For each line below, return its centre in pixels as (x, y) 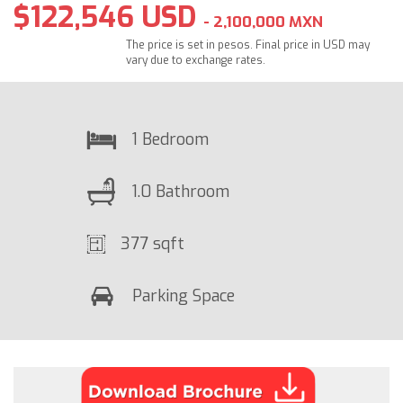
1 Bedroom (170, 139)
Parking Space (184, 296)
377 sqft (152, 243)
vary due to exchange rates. (196, 60)
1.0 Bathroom (180, 191)
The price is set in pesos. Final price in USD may (248, 45)
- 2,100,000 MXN (263, 22)
